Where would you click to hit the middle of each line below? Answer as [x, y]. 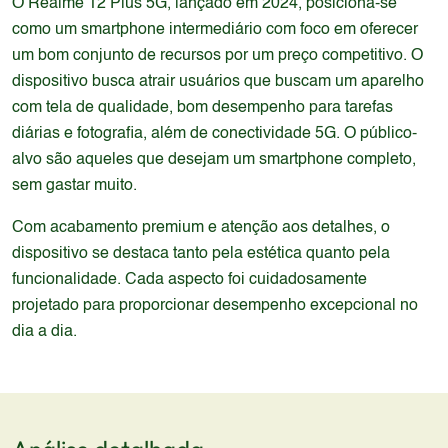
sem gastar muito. [74, 186]
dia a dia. [44, 332]
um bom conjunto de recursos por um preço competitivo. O [217, 56]
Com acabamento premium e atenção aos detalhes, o [201, 228]
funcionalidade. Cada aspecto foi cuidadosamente [189, 280]
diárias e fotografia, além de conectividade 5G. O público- [214, 134]
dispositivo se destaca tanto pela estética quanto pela [201, 254]
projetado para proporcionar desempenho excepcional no [215, 306]
